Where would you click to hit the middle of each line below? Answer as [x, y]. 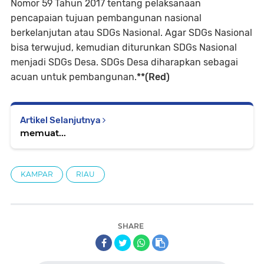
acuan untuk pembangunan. [74, 77]
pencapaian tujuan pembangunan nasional [106, 18]
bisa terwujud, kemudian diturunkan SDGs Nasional [124, 47]
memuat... [43, 133]
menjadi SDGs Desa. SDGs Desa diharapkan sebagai [124, 62]
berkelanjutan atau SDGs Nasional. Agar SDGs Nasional [131, 33]
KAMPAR [37, 174]
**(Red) [153, 77]
